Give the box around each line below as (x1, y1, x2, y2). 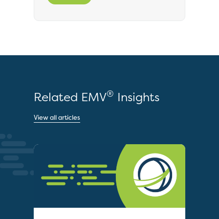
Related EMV (34, 89, 107, 105)
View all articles (34, 113, 80, 122)
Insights (114, 89, 159, 105)
